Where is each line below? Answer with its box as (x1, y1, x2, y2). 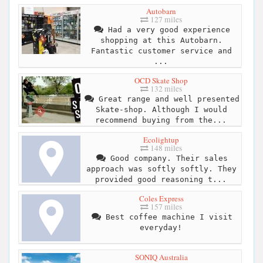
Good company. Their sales (105, 153, 228, 163)
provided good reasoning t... (95, 174, 227, 184)
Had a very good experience (103, 25, 230, 35)
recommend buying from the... (95, 116, 227, 125)
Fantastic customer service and (90, 46, 232, 56)
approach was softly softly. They (86, 164, 237, 173)
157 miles (149, 201, 182, 212)
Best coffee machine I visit (100, 212, 232, 221)
